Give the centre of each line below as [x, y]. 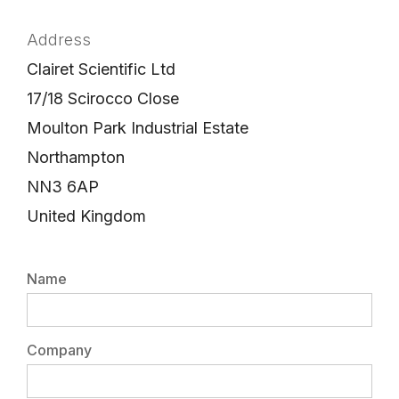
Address [59, 39]
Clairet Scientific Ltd [101, 69]
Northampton [76, 157]
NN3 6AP [63, 186]
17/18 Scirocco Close [103, 98]
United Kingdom [86, 216]
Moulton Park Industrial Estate [138, 127]
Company [59, 350]
